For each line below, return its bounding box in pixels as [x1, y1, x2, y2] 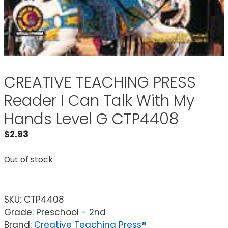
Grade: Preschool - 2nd [4, 206, 106, 218]
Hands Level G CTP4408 [4, 108, 179, 130]
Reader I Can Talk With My [4, 90, 194, 111]
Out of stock [4, 154, 53, 165]
